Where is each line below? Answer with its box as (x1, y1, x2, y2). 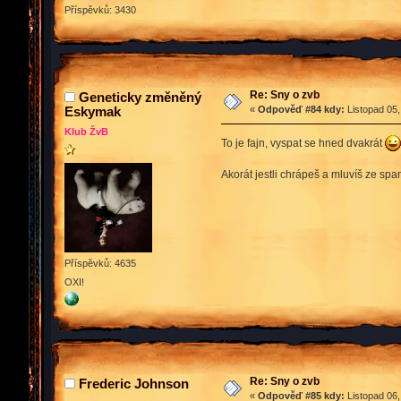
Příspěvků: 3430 (64, 4, 136, 16)
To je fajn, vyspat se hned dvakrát (220, 137, 385, 150)
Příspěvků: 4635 (64, 257, 136, 269)
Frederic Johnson (79, 376, 189, 392)
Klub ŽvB (64, 126, 108, 138)
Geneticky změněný (79, 90, 201, 106)
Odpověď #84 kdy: (257, 104, 345, 115)
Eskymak (64, 104, 121, 120)
